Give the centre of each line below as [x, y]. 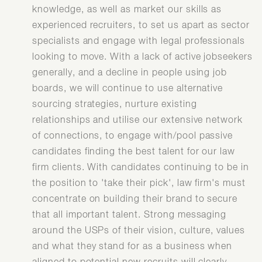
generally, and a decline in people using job [130, 73]
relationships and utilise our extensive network [138, 120]
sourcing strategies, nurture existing [115, 104]
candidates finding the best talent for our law [134, 152]
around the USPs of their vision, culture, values [139, 231]
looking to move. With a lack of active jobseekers [143, 57]
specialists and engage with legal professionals [139, 41]
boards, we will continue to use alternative [128, 89]
